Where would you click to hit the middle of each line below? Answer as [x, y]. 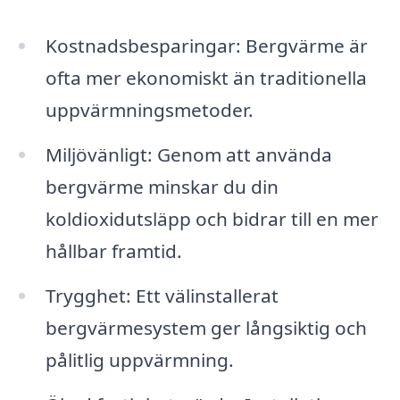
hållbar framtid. [113, 250]
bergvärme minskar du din [162, 186]
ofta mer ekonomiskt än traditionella [206, 78]
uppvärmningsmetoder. [149, 110]
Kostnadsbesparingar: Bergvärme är [206, 46]
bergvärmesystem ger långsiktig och [206, 327]
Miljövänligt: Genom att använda [188, 154]
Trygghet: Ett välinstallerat [162, 295]
